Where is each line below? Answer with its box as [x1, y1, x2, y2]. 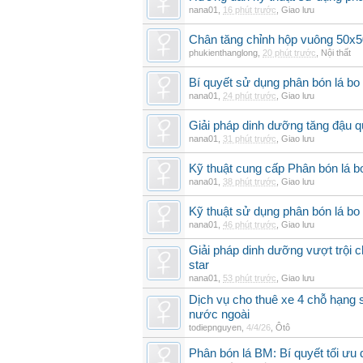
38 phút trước [223, 177, 276, 186]
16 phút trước [223, 5, 276, 15]
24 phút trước [223, 91, 276, 100]
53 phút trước [223, 273, 276, 283]
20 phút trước [263, 48, 316, 58]
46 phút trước [223, 220, 276, 229]
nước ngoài [189, 308, 250, 321]
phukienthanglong [189, 48, 258, 58]
